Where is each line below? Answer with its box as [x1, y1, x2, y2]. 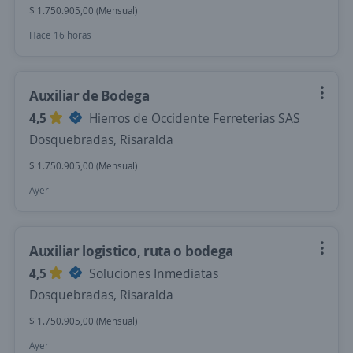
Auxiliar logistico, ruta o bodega [29, 241, 234, 260]
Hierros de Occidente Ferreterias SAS [86, 110, 300, 127]
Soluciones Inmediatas [86, 265, 218, 282]
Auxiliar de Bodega [29, 86, 150, 105]
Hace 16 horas [29, 28, 91, 42]
